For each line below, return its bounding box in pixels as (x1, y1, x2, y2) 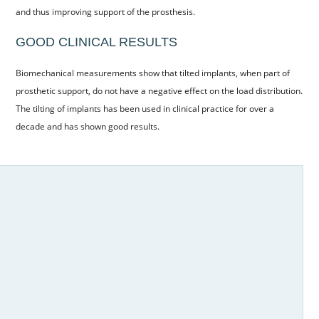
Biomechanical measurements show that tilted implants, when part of (15, 67, 290, 80)
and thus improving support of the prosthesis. (15, 6, 195, 19)
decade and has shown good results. (15, 120, 159, 133)
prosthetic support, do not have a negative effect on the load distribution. (15, 85, 303, 98)
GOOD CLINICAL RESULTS (15, 35, 177, 50)
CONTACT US (132, 16, 187, 29)
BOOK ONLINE (131, 43, 188, 56)
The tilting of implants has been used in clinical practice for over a (15, 103, 274, 115)
